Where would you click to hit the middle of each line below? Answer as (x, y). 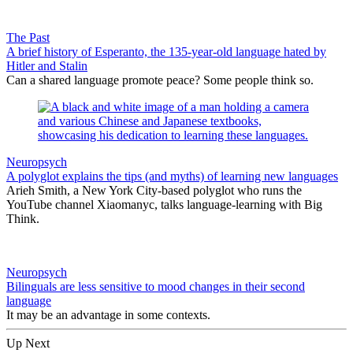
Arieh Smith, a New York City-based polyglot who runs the (154, 191)
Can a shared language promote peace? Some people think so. (160, 80)
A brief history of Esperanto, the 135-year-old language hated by (166, 52)
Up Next (28, 344)
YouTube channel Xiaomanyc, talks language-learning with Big (164, 205)
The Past (28, 38)
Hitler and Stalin (47, 66)
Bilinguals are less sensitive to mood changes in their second (156, 287)
